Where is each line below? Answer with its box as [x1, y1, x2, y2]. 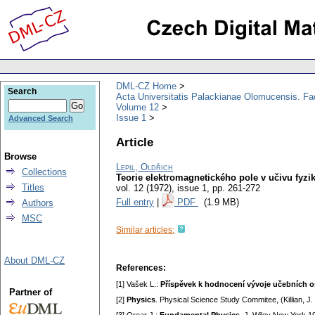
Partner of [8, 287, 52, 297]
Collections [22, 167, 67, 177]
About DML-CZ [4, 255, 65, 266]
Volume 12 [116, 101, 159, 112]
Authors [22, 198, 53, 208]
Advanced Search [8, 114, 73, 122]
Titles [22, 182, 44, 193]
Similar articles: [116, 225, 174, 236]
